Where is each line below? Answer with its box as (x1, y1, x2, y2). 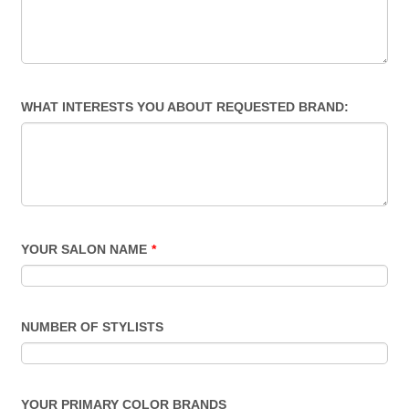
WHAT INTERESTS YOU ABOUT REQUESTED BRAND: (21, 100, 350, 114)
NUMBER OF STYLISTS (21, 320, 164, 334)
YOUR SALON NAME (21, 242, 148, 257)
